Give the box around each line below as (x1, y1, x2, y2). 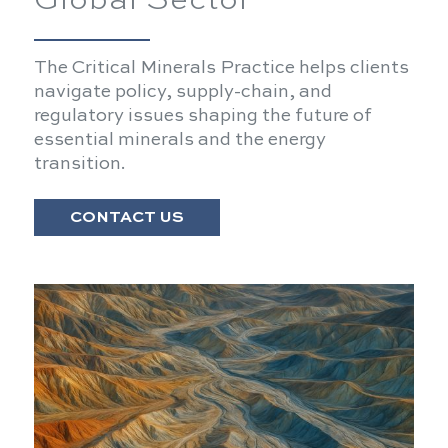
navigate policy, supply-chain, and (33, 83, 332, 101)
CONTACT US (69, 210, 184, 226)
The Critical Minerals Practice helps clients (33, 59, 409, 77)
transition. (33, 155, 126, 173)
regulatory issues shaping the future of (33, 107, 372, 125)
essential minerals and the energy (33, 131, 326, 149)
